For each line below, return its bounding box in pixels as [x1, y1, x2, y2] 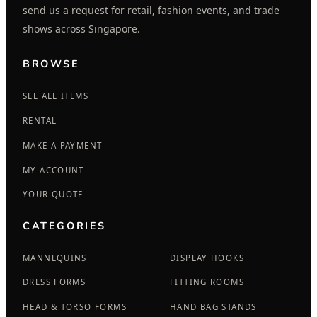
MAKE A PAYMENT [23, 139, 103, 151]
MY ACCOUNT [23, 164, 84, 175]
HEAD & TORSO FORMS [23, 301, 127, 313]
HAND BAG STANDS [170, 301, 257, 313]
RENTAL [23, 115, 57, 127]
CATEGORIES [23, 218, 106, 233]
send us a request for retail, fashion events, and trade [23, 3, 279, 17]
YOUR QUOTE [23, 189, 83, 200]
